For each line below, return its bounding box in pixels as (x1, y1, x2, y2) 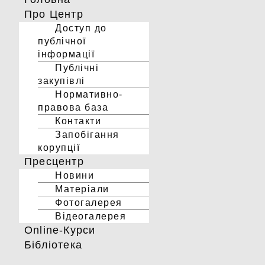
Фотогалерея (55, 198, 122, 208)
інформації (38, 49, 95, 59)
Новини (55, 170, 94, 180)
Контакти (55, 116, 101, 126)
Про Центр (24, 8, 83, 20)
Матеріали (55, 184, 109, 194)
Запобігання (55, 130, 119, 140)
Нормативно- (55, 89, 123, 99)
